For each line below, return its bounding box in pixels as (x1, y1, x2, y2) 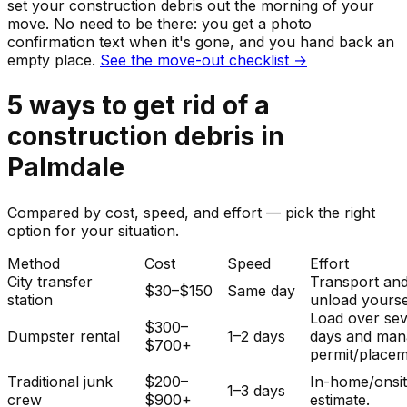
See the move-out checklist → (100, 50, 307, 69)
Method (7, 254, 60, 273)
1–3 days (227, 382, 286, 401)
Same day (227, 282, 296, 301)
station (7, 291, 53, 310)
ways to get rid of (23, 89, 254, 121)
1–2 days (227, 327, 286, 346)
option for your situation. (7, 222, 179, 241)
